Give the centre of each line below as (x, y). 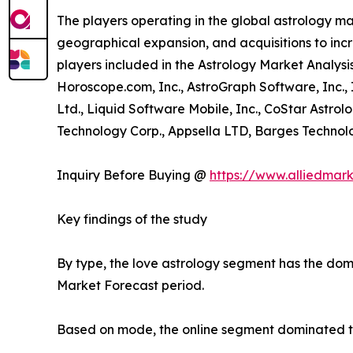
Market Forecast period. (130, 286)
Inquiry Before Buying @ (133, 175)
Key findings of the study (132, 219)
